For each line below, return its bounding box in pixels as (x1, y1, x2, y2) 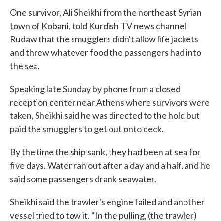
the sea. (10, 60, 40, 71)
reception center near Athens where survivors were (10, 97, 210, 108)
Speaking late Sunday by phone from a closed (10, 83, 181, 94)
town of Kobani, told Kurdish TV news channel (10, 20, 186, 31)
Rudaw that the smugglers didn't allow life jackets (10, 34, 198, 44)
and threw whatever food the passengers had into (10, 47, 201, 58)
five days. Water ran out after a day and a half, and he (10, 160, 210, 171)
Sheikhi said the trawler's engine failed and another (10, 196, 205, 207)
